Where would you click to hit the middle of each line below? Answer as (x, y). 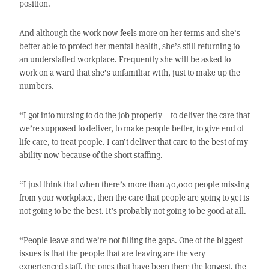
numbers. (36, 86)
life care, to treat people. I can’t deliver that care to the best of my (133, 142)
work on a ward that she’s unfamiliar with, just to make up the (129, 73)
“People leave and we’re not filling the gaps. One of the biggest (131, 240)
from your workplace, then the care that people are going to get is (134, 198)
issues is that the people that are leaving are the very (112, 253)
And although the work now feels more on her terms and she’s (129, 33)
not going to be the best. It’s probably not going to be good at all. (132, 211)
